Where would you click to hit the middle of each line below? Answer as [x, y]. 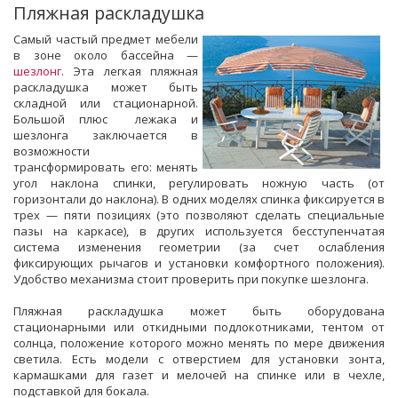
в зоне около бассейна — [106, 55]
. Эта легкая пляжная [130, 71]
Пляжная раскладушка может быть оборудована [199, 310]
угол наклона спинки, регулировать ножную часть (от [199, 183]
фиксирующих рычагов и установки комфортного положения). [199, 263]
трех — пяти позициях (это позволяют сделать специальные [199, 215]
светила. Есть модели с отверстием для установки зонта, [199, 358]
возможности [52, 151]
